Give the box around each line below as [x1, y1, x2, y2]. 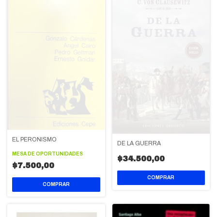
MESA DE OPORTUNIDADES [12, 151, 83, 157]
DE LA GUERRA [117, 139, 161, 147]
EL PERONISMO [12, 136, 57, 143]
